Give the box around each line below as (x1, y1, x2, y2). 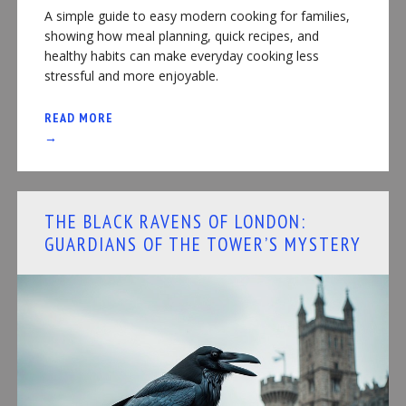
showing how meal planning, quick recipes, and (43, 26, 319, 44)
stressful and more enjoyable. (43, 66, 218, 84)
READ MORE (43, 109, 113, 126)
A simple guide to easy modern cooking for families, (43, 6, 350, 24)
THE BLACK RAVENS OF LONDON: (43, 208, 306, 234)
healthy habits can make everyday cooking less (43, 46, 319, 64)
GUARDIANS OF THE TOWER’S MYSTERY (43, 231, 362, 256)
